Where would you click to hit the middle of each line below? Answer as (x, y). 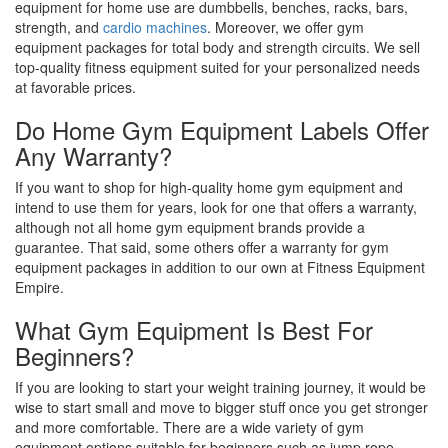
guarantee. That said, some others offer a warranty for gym (202, 246)
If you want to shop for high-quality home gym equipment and (209, 186)
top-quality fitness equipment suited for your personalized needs (217, 66)
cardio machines (155, 26)
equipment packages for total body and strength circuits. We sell (217, 46)
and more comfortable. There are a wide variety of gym (189, 427)
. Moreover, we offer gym (285, 26)
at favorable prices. (75, 86)
